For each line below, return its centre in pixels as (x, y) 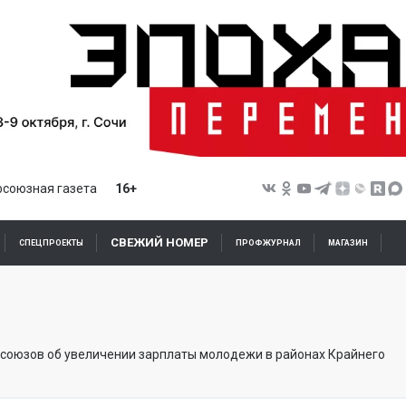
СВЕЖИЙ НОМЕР (159, 243)
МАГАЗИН (348, 243)
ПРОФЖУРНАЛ (268, 243)
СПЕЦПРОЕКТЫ (51, 243)
